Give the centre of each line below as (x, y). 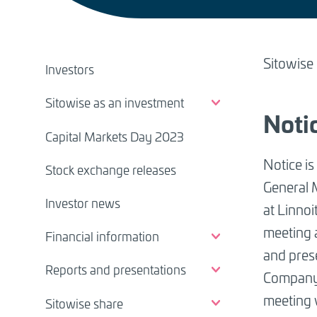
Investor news (83, 203)
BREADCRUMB (122, 38)
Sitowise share (84, 303)
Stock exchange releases (111, 169)
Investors (70, 70)
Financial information (102, 237)
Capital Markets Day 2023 (115, 136)
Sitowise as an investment (115, 103)
